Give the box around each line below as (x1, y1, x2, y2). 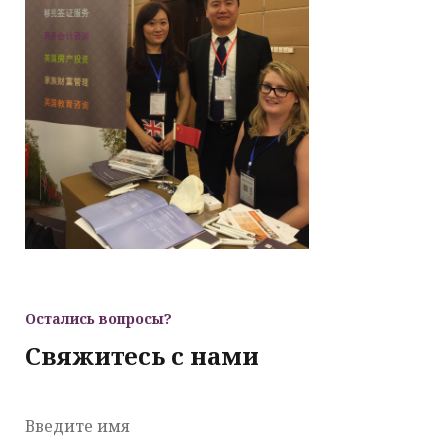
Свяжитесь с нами (25, 338, 259, 372)
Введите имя (25, 414, 130, 437)
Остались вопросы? (25, 308, 172, 328)
